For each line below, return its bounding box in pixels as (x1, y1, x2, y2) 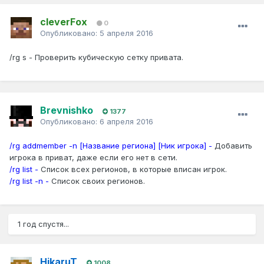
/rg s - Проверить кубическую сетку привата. (9, 52, 183, 62)
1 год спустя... (18, 219, 69, 229)
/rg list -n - (9, 176, 51, 186)
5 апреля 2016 (100, 28, 153, 38)
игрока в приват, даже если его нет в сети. (9, 152, 177, 162)
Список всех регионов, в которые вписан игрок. (41, 164, 227, 174)
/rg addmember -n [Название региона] (9, 140, 156, 150)
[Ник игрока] (156, 140, 206, 150)
